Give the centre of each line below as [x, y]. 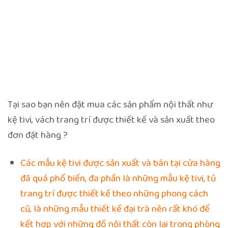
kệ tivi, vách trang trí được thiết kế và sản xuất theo [111, 120]
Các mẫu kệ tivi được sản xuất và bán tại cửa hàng [120, 163]
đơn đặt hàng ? [38, 135]
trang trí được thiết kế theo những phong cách [114, 194]
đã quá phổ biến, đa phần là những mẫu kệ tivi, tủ [118, 178]
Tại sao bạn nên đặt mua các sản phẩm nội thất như [110, 105]
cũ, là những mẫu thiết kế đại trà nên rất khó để [115, 209]
